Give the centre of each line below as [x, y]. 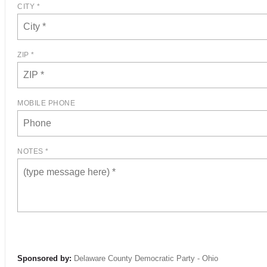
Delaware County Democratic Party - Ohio [146, 258]
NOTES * [33, 151]
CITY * [29, 7]
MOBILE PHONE [46, 103]
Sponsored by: [44, 258]
